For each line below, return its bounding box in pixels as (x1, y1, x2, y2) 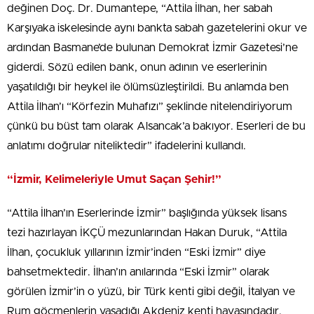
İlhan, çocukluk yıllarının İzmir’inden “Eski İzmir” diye (7, 247, 266, 258)
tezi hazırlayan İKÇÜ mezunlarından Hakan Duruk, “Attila (7, 227, 287, 238)
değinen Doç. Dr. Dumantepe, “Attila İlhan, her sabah (7, 3, 273, 14)
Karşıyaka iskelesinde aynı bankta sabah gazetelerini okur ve (7, 22, 307, 34)
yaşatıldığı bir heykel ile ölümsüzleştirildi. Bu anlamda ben (7, 81, 289, 93)
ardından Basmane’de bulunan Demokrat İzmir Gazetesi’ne (7, 42, 298, 53)
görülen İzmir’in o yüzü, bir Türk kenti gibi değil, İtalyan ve (7, 286, 295, 297)
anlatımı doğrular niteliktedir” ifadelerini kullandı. (7, 140, 246, 151)
